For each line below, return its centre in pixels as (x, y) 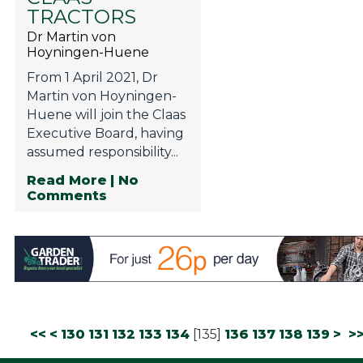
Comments (66, 195)
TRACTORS (81, 17)
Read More (66, 180)
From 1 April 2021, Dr (92, 78)
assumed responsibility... (102, 152)
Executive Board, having (105, 134)
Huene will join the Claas (106, 115)
